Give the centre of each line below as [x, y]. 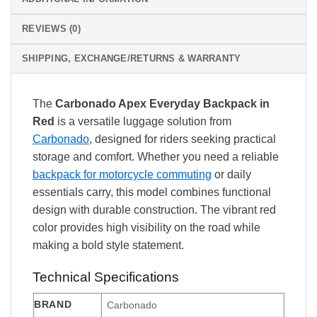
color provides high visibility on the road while [146, 227]
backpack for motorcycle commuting [122, 174]
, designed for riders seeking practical [183, 139]
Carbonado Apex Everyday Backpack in [162, 103]
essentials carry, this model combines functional [152, 192]
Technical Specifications [106, 277]
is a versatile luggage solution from [143, 121]
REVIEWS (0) [51, 28]
